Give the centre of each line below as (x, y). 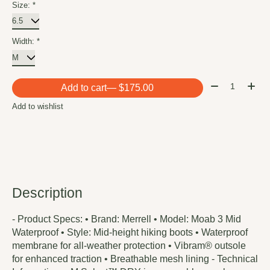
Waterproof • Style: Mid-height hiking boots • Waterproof (130, 232)
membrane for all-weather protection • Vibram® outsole (129, 245)
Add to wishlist (38, 106)
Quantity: (227, 84)
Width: (24, 42)
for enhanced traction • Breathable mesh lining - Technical (135, 259)
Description (47, 193)
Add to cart (84, 88)
